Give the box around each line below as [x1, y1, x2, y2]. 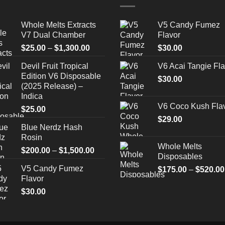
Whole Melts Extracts [21, 21, 96, 30]
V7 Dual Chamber [21, 31, 85, 40]
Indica [21, 92, 43, 101]
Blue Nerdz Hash [21, 123, 82, 132]
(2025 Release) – [21, 82, 83, 91]
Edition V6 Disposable [21, 72, 101, 81]
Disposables [158, 152, 202, 161]
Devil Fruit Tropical [21, 62, 88, 71]
